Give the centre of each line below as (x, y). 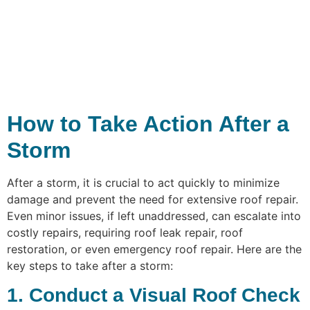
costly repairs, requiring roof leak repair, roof (125, 232)
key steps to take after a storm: (90, 265)
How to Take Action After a (148, 124)
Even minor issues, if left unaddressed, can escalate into (154, 216)
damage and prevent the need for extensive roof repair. (153, 199)
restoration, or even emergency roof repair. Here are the (154, 249)
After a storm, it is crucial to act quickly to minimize (143, 182)
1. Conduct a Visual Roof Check (154, 295)
